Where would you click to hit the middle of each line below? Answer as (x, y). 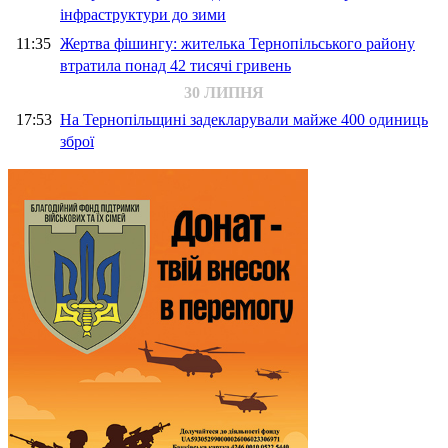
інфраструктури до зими (143, 15)
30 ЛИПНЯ (224, 93)
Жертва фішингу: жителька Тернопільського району (237, 44)
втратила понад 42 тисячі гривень (175, 66)
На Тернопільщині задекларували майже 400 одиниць (244, 120)
